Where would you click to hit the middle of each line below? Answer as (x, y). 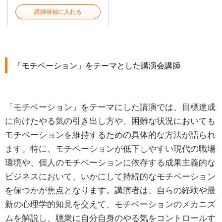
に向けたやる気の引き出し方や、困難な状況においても (110, 121)
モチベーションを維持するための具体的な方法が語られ (110, 135)
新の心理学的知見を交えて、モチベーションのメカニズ (110, 204)
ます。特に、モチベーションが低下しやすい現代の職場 (110, 149)
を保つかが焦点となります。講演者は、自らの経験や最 (110, 190)
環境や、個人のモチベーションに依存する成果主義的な (110, 163)
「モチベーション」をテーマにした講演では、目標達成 (110, 107)
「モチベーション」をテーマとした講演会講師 (97, 65)
